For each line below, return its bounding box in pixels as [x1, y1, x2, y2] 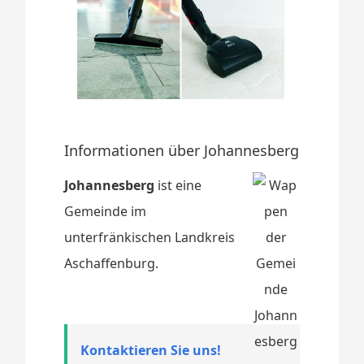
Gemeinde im [64, 201, 147, 220]
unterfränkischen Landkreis [64, 227, 236, 246]
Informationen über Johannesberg [64, 140, 300, 160]
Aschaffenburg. [64, 253, 159, 272]
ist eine [154, 175, 202, 194]
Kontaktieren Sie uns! [80, 340, 222, 359]
